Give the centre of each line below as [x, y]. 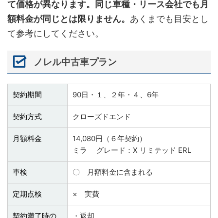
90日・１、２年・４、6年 [116, 95]
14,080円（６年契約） [109, 139]
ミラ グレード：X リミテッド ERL [132, 150]
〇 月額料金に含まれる [113, 172]
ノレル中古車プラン [75, 62]
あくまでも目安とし [169, 18]
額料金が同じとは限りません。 [69, 18]
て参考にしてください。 [55, 33]
